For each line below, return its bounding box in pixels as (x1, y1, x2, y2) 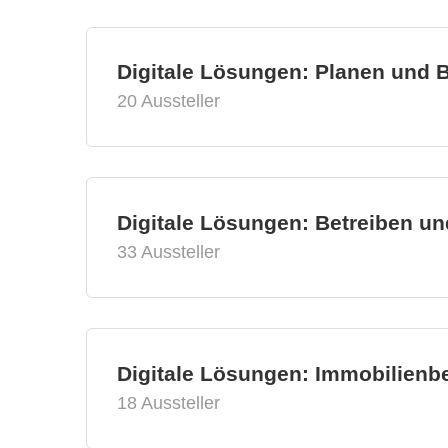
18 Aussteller (117, 393, 220, 414)
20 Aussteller (117, 91, 220, 112)
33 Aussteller (117, 242, 220, 263)
